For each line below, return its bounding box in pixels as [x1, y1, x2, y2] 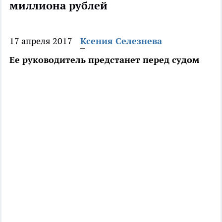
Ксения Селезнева [80, 35, 162, 47]
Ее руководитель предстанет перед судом [9, 54, 199, 66]
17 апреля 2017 [9, 35, 72, 47]
